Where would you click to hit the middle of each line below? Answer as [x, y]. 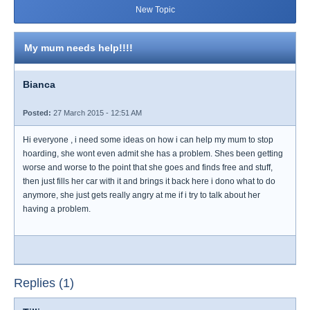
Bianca [39, 84]
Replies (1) [44, 283]
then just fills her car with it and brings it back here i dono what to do [149, 181]
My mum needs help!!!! [79, 48]
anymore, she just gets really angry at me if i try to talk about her [142, 195]
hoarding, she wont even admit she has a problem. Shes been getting [153, 154]
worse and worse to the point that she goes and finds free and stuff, [148, 167]
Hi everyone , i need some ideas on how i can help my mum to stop [148, 140]
